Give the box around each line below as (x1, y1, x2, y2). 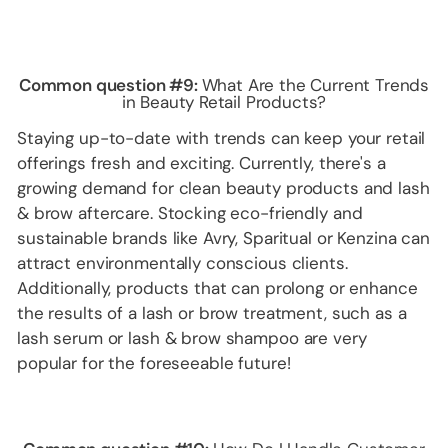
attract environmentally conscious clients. (17, 252, 348, 275)
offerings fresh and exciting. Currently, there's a (17, 152, 386, 175)
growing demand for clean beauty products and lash (17, 177, 430, 200)
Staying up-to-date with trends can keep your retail (17, 127, 426, 150)
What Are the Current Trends (201, 74, 430, 97)
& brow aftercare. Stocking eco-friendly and (17, 202, 363, 225)
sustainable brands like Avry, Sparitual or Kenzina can (17, 227, 430, 250)
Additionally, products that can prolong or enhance (17, 277, 418, 300)
